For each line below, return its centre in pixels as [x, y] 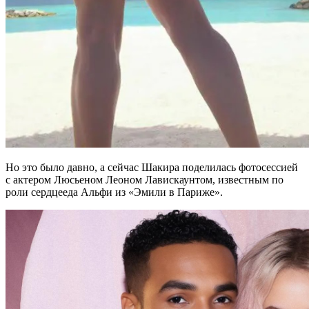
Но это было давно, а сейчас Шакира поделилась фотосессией [152, 167]
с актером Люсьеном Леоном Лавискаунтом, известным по [144, 179]
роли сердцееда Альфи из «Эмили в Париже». [114, 192]
